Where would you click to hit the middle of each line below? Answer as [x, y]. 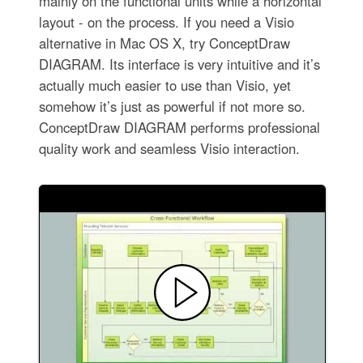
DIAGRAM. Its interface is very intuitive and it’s [179, 64]
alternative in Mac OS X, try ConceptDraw [164, 43]
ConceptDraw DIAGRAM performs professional [179, 127]
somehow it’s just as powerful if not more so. [172, 106]
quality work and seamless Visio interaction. [169, 148]
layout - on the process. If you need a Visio [166, 21]
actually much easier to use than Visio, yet [164, 85]
